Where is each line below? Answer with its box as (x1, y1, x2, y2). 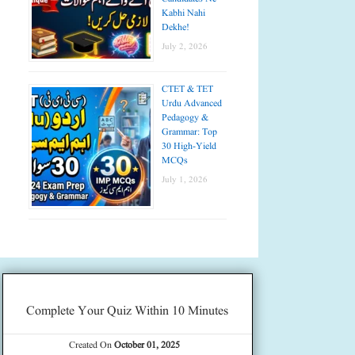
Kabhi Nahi (162, 6, 205, 20)
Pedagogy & (162, 110, 208, 124)
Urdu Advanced (162, 96, 222, 110)
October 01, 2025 (114, 338, 181, 352)
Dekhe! (162, 20, 189, 34)
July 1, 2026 (162, 173, 208, 186)
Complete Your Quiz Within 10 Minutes (26, 302, 229, 320)
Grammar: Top (162, 124, 217, 139)
